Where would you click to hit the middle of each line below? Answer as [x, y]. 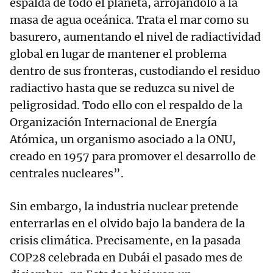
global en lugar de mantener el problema [118, 54]
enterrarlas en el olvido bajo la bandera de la [127, 223]
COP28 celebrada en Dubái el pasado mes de [126, 257]
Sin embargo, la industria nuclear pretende [124, 206]
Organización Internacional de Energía [113, 122]
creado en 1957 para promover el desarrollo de [133, 156]
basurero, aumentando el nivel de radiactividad [135, 37]
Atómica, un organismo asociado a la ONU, [123, 139]
